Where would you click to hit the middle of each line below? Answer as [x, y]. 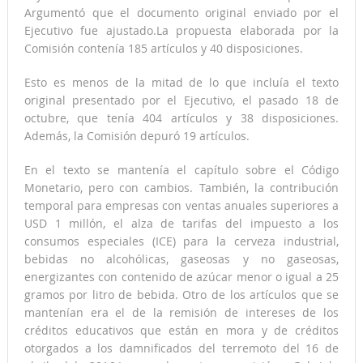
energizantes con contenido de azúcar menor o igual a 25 [181, 277]
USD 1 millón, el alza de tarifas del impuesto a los [181, 224]
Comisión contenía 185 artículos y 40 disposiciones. [163, 49]
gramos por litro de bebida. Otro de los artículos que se [181, 295]
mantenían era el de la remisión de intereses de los [181, 313]
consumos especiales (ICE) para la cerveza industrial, [181, 241]
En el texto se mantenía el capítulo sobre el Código [181, 170]
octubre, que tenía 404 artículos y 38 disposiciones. [181, 118]
